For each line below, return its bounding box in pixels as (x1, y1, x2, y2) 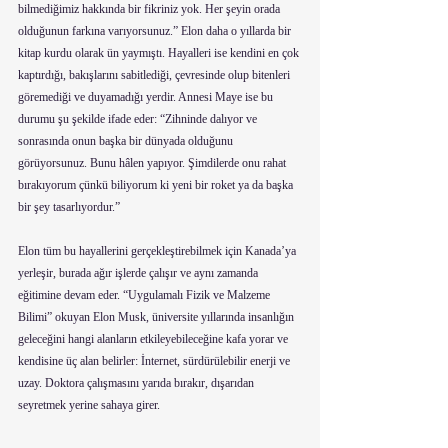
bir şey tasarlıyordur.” (18, 200, 120, 214)
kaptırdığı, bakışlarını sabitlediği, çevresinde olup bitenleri (18, 68, 293, 82)
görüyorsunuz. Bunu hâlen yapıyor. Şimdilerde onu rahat (18, 156, 289, 170)
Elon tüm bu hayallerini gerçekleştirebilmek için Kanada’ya (18, 244, 299, 258)
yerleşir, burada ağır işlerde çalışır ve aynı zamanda (18, 266, 261, 280)
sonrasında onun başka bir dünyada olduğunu (18, 134, 236, 148)
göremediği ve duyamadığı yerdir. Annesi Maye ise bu (18, 90, 276, 104)
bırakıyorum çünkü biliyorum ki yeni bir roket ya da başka (18, 178, 296, 192)
